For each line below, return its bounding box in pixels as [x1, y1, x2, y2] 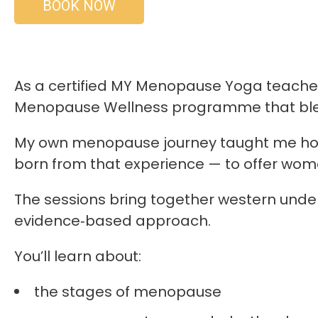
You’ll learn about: [14, 246, 141, 267]
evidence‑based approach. [14, 211, 211, 231]
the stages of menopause [34, 282, 221, 302]
